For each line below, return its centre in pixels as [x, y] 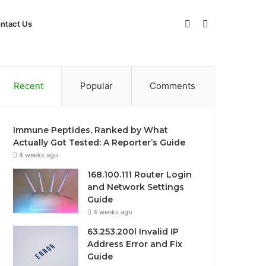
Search [223, 23]
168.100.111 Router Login [140, 175]
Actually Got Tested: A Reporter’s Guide [99, 142]
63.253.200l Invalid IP [133, 232]
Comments [173, 86]
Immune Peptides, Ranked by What [91, 130]
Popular [96, 86]
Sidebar [207, 23]
